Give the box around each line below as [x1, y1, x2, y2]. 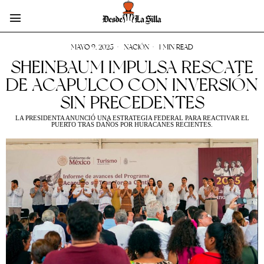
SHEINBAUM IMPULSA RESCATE [11, 57, 253, 78]
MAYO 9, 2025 [71, 43, 114, 51]
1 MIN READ [157, 43, 193, 51]
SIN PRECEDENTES [60, 92, 204, 114]
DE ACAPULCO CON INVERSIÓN [6, 74, 258, 96]
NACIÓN [124, 43, 149, 51]
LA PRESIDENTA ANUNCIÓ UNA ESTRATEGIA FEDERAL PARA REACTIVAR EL [15, 114, 249, 121]
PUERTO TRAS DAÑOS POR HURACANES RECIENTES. [51, 121, 213, 128]
